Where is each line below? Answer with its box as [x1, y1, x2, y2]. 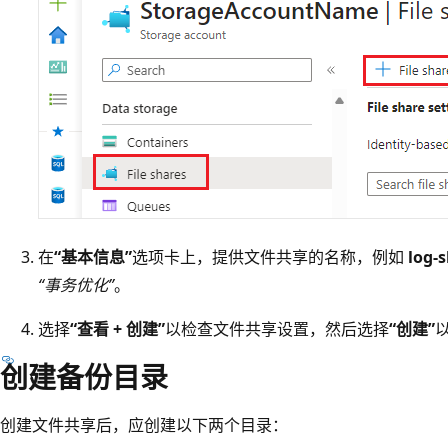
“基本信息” [54, 245, 132, 268]
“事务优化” [38, 273, 114, 296]
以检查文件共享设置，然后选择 [165, 317, 389, 340]
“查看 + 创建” [70, 317, 165, 340]
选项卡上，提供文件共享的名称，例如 [132, 245, 408, 268]
